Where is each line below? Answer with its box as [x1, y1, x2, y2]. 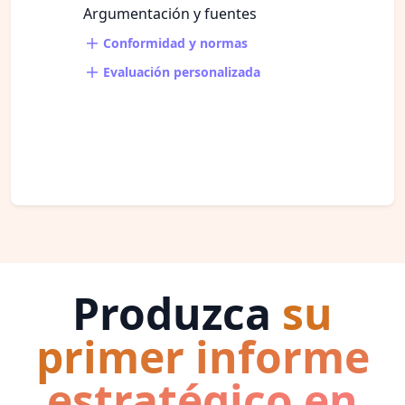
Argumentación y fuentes [83, 3, 257, 24]
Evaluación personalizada [99, 62, 260, 80]
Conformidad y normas [99, 33, 248, 52]
